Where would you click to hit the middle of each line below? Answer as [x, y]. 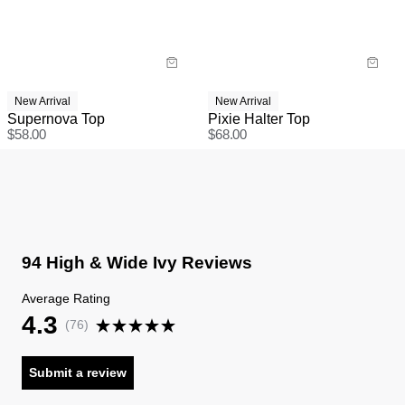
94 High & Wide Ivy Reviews [137, 262]
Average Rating [66, 299]
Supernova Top [56, 118]
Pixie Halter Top [259, 118]
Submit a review [78, 373]
